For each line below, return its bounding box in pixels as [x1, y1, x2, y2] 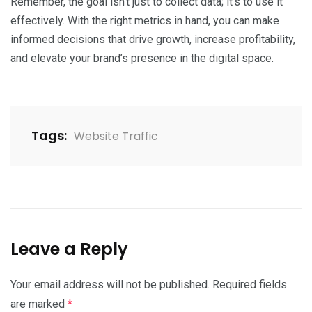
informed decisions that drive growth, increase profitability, [10, 32, 295, 46]
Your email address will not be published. [10, 277, 210, 291]
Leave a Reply [10, 237, 128, 260]
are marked [10, 297, 68, 311]
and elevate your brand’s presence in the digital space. [10, 51, 274, 65]
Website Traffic [74, 127, 158, 144]
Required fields [212, 277, 287, 291]
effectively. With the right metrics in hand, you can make [10, 13, 279, 27]
